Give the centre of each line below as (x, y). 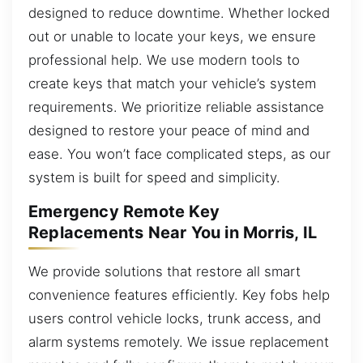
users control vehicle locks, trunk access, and (175, 318)
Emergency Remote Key (124, 212)
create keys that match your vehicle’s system (172, 83)
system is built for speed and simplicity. (154, 177)
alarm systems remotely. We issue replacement (179, 342)
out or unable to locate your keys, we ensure (172, 36)
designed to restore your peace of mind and (169, 130)
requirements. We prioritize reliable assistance (176, 107)
